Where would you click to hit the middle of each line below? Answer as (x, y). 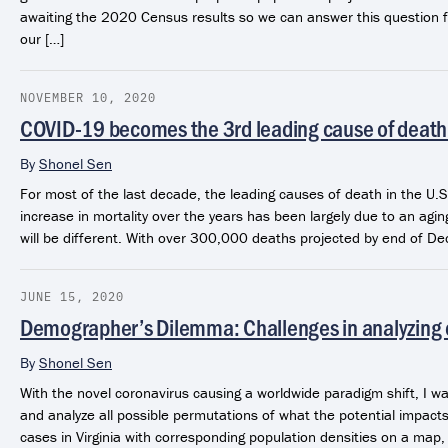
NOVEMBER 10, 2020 (88, 96)
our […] (42, 38)
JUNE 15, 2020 (72, 295)
